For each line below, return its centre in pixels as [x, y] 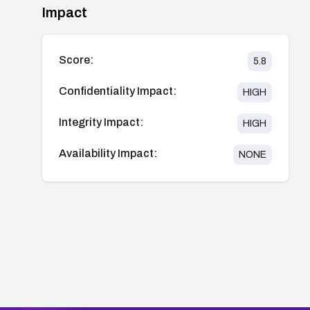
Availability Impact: [108, 153]
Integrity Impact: [101, 122]
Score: [76, 60]
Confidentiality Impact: [118, 91]
